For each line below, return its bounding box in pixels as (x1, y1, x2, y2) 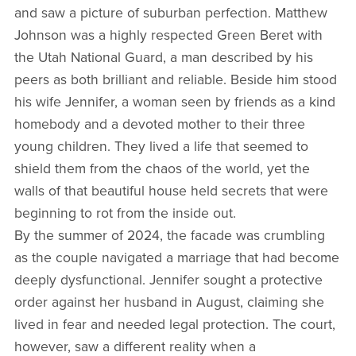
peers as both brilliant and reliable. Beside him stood (14, 71, 337, 88)
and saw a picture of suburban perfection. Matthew (14, 4, 327, 21)
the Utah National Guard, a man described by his (14, 48, 313, 66)
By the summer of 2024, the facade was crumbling (14, 226, 325, 244)
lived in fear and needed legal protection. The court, (14, 315, 335, 333)
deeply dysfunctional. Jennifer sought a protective (14, 271, 323, 288)
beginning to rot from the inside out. (14, 204, 236, 222)
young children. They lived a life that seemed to (14, 137, 308, 155)
